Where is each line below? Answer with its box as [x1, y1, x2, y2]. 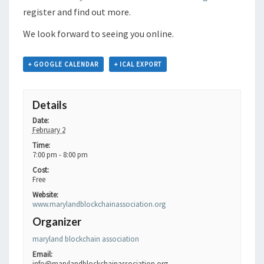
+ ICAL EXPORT [114, 60, 161, 68]
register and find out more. [23, 6, 131, 18]
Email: [32, 249, 52, 259]
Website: [32, 189, 58, 200]
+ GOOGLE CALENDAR [28, 60, 98, 68]
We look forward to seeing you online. [23, 28, 174, 39]
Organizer [32, 214, 81, 228]
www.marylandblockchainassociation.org [32, 199, 166, 209]
